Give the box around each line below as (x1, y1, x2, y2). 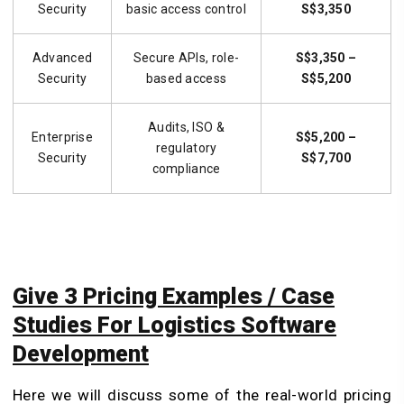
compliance (151, 161, 221, 177)
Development (13, 340, 149, 367)
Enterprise (32, 130, 93, 145)
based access (145, 71, 227, 87)
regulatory (155, 141, 217, 156)
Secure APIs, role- (133, 50, 240, 66)
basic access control (125, 2, 246, 17)
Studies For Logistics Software (13, 311, 336, 338)
